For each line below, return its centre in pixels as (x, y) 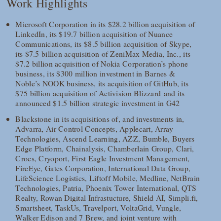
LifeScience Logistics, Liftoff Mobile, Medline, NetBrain (108, 178)
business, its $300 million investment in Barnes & (95, 74)
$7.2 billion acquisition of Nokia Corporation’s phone (102, 64)
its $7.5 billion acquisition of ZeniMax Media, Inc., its (103, 54)
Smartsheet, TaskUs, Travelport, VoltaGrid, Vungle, (98, 208)
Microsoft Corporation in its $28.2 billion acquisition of (105, 24)
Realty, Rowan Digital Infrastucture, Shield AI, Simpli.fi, (107, 198)
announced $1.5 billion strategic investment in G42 (98, 103)
